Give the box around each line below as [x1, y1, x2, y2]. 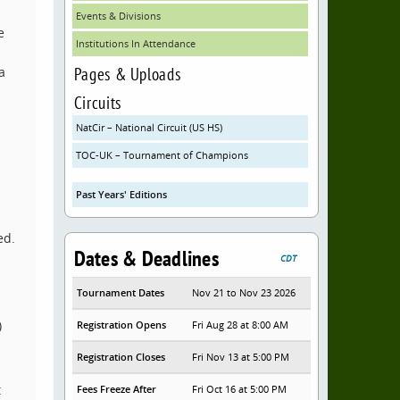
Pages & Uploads [73, 62, 181, 85]
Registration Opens [76, 318, 166, 331]
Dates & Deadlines [73, 245, 219, 272]
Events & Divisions [75, 9, 161, 22]
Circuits [73, 91, 121, 113]
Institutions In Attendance [75, 37, 196, 50]
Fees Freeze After [76, 382, 156, 396]
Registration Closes [76, 350, 165, 363]
